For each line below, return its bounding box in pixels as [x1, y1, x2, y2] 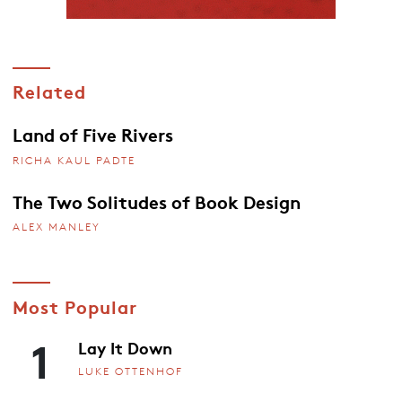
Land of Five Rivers [12, 121, 173, 147]
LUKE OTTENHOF [78, 364, 183, 379]
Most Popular [12, 293, 137, 319]
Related [12, 78, 86, 104]
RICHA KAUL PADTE [12, 153, 135, 167]
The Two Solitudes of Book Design [12, 188, 301, 214]
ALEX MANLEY [12, 220, 100, 234]
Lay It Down [78, 335, 172, 359]
